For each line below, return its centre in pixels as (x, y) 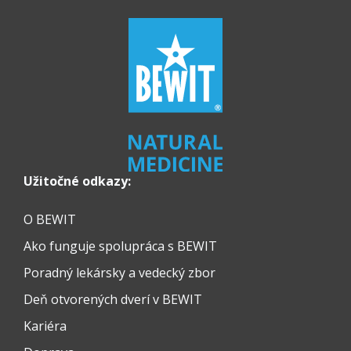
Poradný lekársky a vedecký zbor (119, 273)
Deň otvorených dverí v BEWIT (113, 300)
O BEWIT (50, 220)
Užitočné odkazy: (77, 181)
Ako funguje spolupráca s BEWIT (120, 246)
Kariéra (45, 326)
